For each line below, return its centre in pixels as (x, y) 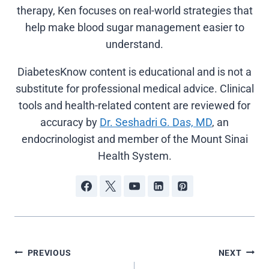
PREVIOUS (49, 253)
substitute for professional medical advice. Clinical (134, 88)
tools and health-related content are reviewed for (134, 105)
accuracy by (70, 122)
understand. (134, 44)
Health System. (134, 156)
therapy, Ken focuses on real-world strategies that (134, 10)
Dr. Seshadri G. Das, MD (156, 122)
